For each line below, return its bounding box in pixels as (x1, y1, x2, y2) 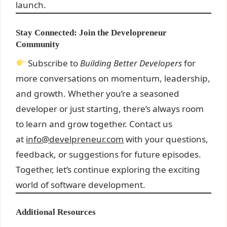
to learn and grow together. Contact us (16, 118, 173, 130)
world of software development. (16, 178, 146, 191)
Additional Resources (16, 207, 96, 217)
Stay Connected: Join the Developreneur (16, 27, 167, 37)
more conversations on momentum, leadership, (16, 72, 211, 84)
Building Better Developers (80, 57, 182, 69)
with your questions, (124, 133, 209, 145)
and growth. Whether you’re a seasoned (16, 87, 180, 99)
